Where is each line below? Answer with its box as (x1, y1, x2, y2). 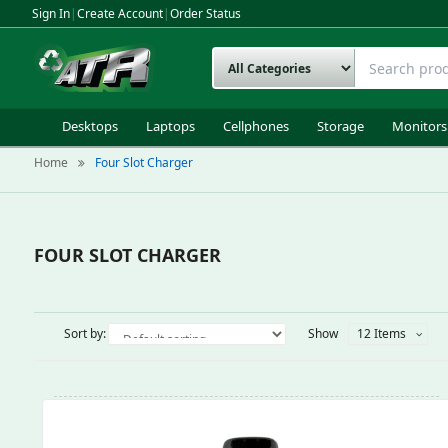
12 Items (356, 325, 406, 342)
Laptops (146, 117, 195, 135)
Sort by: (63, 325, 106, 342)
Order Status (170, 5, 241, 22)
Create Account (77, 5, 163, 22)
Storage (317, 117, 364, 135)
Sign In (32, 5, 70, 22)
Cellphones (223, 117, 289, 135)
